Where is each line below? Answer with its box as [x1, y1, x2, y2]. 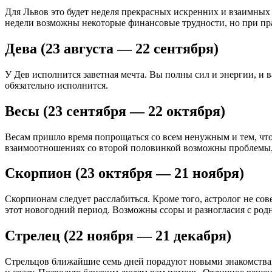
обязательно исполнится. [5, 80, 108, 90]
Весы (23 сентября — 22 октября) [5, 103, 225, 119]
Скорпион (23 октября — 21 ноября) [5, 165, 244, 182]
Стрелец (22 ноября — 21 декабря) [5, 228, 231, 244]
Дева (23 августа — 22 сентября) [5, 40, 219, 56]
